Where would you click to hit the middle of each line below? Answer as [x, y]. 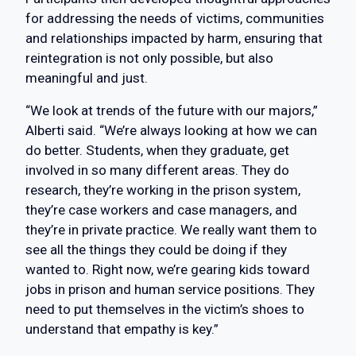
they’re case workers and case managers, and [161, 210]
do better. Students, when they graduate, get [157, 151]
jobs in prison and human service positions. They [170, 290]
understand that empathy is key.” [122, 329]
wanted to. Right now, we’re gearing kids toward [168, 270]
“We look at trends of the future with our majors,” [172, 111]
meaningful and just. [87, 78]
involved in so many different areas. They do [157, 170]
